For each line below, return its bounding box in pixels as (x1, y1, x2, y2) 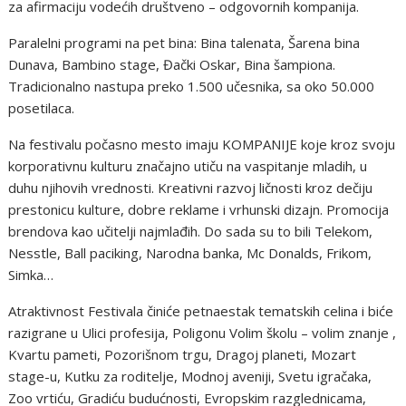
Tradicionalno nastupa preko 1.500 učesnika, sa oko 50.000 (8, 76, 375, 95)
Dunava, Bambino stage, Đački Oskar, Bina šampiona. (8, 54, 336, 73)
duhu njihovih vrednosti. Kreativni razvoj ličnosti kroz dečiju (8, 178, 373, 197)
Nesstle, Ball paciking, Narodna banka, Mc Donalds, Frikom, (8, 243, 372, 262)
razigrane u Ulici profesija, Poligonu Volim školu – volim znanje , (8, 323, 397, 342)
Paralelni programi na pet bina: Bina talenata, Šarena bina (8, 33, 361, 52)
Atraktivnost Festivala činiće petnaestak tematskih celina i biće (8, 301, 394, 320)
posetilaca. (8, 98, 75, 117)
